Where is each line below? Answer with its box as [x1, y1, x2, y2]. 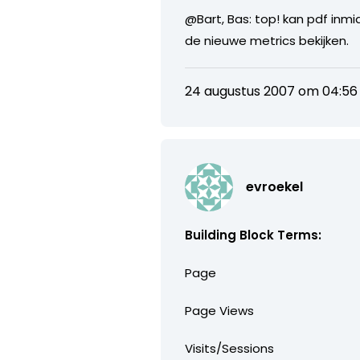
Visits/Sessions [185, 339, 275, 357]
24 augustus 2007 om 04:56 [185, 81, 358, 100]
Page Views [185, 301, 255, 319]
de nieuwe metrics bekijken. [185, 31, 350, 49]
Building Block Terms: [185, 226, 322, 243]
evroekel [246, 177, 304, 196]
